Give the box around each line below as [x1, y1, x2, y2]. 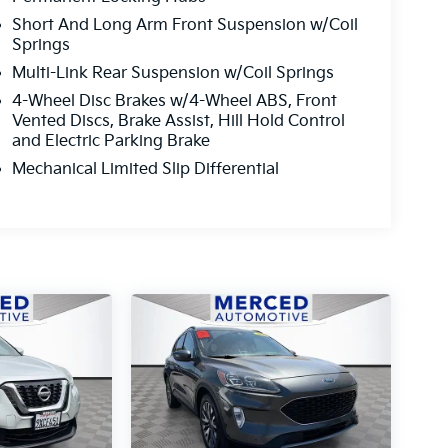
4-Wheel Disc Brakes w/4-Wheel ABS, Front [11, 91, 337, 111]
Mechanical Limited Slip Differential [11, 159, 279, 179]
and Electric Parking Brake [11, 131, 210, 151]
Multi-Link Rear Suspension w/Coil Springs [11, 63, 334, 83]
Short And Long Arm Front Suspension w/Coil [11, 15, 358, 35]
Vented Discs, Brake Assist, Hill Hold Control [11, 111, 345, 131]
